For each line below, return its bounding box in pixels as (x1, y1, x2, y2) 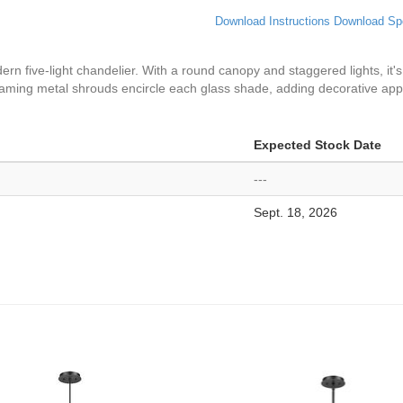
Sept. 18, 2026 (254, 205, 337, 219)
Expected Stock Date (254, 138, 381, 152)
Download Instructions (215, 14, 330, 28)
